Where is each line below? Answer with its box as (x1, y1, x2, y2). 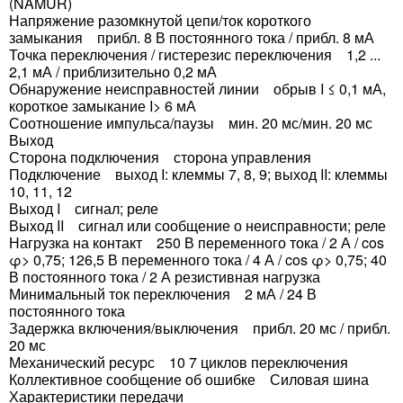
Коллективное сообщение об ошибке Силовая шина (9, 369, 369, 390)
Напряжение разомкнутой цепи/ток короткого (9, 10, 311, 31)
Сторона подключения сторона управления (9, 147, 311, 167)
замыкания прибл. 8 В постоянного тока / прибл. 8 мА (9, 27, 374, 48)
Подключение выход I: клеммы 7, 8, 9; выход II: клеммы (9, 164, 388, 184)
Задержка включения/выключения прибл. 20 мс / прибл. (9, 318, 390, 338)
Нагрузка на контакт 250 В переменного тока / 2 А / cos (9, 232, 384, 253)
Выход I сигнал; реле (9, 198, 158, 219)
